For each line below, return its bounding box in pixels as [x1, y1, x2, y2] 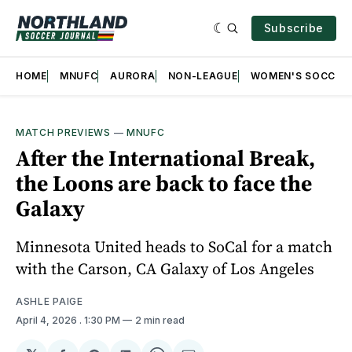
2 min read [135, 313, 185, 326]
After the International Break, [16, 143, 315, 173]
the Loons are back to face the [16, 168, 312, 198]
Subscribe [263, 21, 324, 35]
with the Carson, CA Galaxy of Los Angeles [16, 257, 314, 280]
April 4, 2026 [16, 313, 79, 326]
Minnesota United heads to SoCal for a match [16, 235, 332, 258]
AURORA [110, 70, 156, 82]
